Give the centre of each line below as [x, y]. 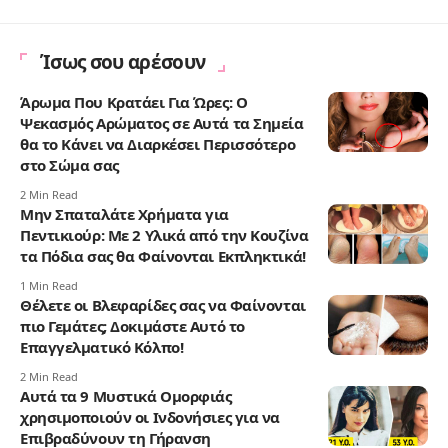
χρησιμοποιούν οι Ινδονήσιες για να [150, 417]
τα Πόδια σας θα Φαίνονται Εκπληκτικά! [163, 256]
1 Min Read [49, 286]
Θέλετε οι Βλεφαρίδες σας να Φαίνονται [163, 305]
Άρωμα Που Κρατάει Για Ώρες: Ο [134, 102]
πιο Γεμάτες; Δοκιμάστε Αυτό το [132, 326]
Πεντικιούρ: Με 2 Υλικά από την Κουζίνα [164, 235]
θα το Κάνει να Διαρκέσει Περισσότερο [158, 144]
